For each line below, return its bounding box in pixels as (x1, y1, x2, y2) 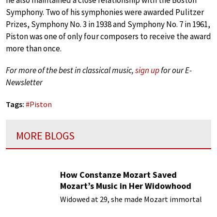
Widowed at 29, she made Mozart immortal (60, 194, 202, 204)
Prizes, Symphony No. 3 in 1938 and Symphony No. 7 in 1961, (6, 19, 210, 30)
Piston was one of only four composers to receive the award (6, 31, 211, 42)
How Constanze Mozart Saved (60, 169, 177, 180)
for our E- (159, 65, 192, 76)
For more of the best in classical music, (6, 65, 135, 76)
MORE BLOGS (16, 129, 75, 143)
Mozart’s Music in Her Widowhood (60, 180, 191, 191)
